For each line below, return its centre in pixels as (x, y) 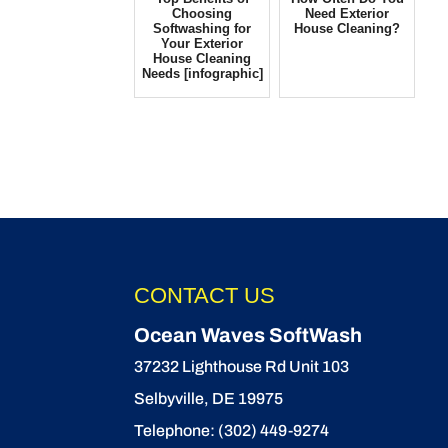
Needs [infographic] (202, 73)
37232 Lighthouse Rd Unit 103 (242, 366)
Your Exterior (202, 43)
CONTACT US (205, 295)
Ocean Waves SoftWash (248, 334)
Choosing (202, 13)
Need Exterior (347, 13)
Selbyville (169, 398)
